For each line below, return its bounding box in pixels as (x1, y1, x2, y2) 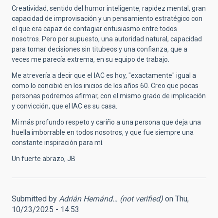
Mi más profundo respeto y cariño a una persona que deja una (12, 118, 201, 127)
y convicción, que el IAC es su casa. (12, 102, 117, 110)
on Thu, (163, 194, 189, 204)
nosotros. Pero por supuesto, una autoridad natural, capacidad (12, 35, 202, 43)
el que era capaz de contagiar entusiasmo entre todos (12, 25, 177, 33)
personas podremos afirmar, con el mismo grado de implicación (12, 92, 206, 100)
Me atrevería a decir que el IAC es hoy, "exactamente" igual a (12, 72, 196, 80)
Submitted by (12, 194, 59, 204)
